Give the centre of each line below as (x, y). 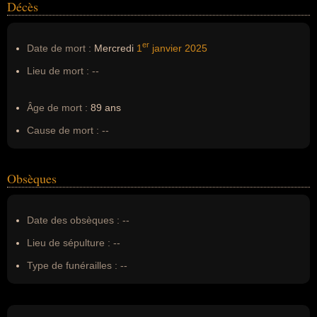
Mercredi (114, 48)
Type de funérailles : (72, 265)
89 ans (104, 108)
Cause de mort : (63, 130)
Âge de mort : (57, 108)
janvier (166, 48)
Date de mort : (59, 48)
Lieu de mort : (58, 71)
